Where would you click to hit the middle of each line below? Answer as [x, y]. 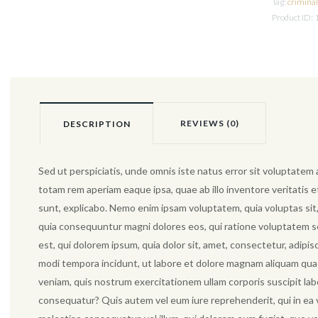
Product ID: [294, 17]
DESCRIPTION [97, 124]
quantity [290, 61]
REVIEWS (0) [209, 123]
